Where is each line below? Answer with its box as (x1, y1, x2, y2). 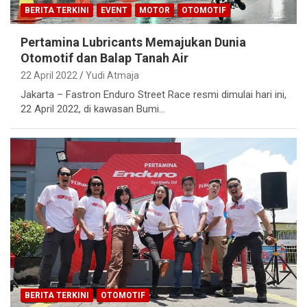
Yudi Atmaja (86, 69, 139, 81)
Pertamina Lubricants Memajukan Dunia (21, 34, 246, 49)
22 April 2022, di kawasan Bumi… (21, 102, 165, 115)
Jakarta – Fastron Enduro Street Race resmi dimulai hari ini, (21, 88, 286, 101)
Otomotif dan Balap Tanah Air (21, 50, 188, 65)
